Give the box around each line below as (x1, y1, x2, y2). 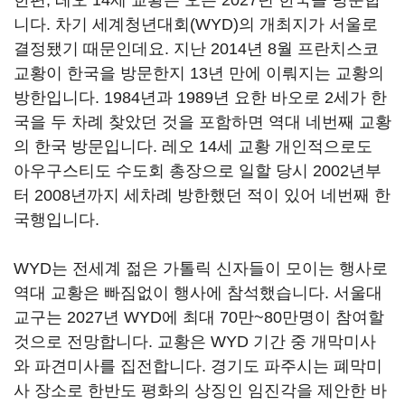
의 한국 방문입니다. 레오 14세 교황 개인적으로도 (14, 137, 372, 155)
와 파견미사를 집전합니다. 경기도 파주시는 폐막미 (14, 357, 382, 375)
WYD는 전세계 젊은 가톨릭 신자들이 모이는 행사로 (14, 259, 388, 278)
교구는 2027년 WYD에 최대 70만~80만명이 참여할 (14, 308, 384, 326)
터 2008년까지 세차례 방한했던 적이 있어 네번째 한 (14, 186, 391, 204)
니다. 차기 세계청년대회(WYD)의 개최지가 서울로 (14, 15, 378, 33)
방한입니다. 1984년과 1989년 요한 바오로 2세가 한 (14, 89, 387, 107)
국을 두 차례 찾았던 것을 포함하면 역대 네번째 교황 (14, 113, 391, 131)
